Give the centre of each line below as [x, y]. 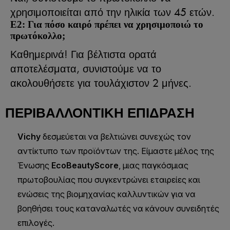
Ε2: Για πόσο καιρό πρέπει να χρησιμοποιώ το [107, 25]
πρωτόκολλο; [38, 36]
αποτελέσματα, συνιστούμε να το [86, 69]
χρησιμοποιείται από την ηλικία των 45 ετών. [112, 12]
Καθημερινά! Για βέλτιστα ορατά [83, 54]
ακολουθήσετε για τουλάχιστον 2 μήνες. [101, 83]
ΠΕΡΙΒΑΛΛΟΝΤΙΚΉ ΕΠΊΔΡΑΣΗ [100, 113]
